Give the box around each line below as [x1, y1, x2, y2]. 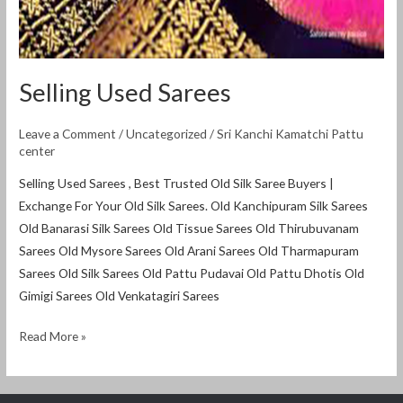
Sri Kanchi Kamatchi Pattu [217, 126, 364, 142]
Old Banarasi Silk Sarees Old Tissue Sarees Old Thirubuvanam [19, 219, 360, 236]
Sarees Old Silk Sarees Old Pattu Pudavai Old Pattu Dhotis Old [19, 264, 365, 281]
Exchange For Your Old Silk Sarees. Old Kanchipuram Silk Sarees [19, 197, 369, 213]
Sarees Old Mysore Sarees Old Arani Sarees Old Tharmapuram [19, 242, 360, 258]
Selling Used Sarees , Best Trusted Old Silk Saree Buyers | [19, 175, 335, 191]
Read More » [19, 328, 87, 345]
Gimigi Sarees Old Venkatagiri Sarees [19, 287, 220, 303]
